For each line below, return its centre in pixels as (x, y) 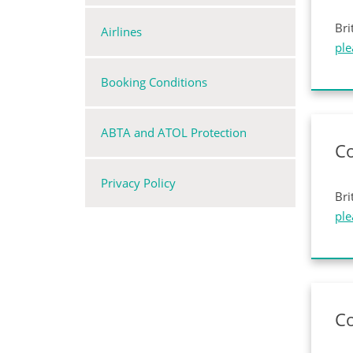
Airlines (121, 32)
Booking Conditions (154, 82)
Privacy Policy (138, 183)
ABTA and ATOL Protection (174, 132)
